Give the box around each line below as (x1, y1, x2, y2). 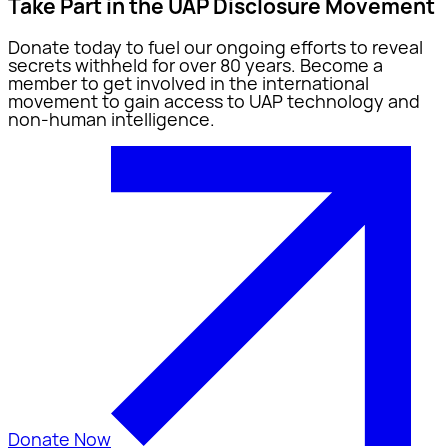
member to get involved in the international (8, 70, 369, 95)
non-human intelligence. (8, 106, 215, 131)
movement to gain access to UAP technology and (8, 88, 420, 113)
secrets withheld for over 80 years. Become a (8, 52, 383, 77)
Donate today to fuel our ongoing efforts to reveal (8, 34, 423, 59)
